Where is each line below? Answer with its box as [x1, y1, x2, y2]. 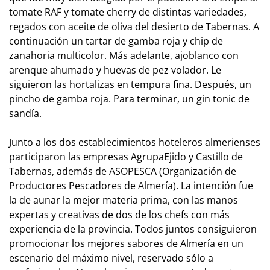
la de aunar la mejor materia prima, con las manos [9, 193, 238, 207]
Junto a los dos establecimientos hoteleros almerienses [9, 136, 260, 149]
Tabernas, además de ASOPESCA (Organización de [9, 165, 236, 178]
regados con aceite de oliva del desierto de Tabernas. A [9, 20, 259, 34]
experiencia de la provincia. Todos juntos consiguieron [9, 222, 257, 236]
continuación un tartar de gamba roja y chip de [9, 34, 223, 48]
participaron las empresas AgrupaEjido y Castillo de [9, 150, 243, 164]
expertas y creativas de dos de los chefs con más [9, 208, 230, 222]
